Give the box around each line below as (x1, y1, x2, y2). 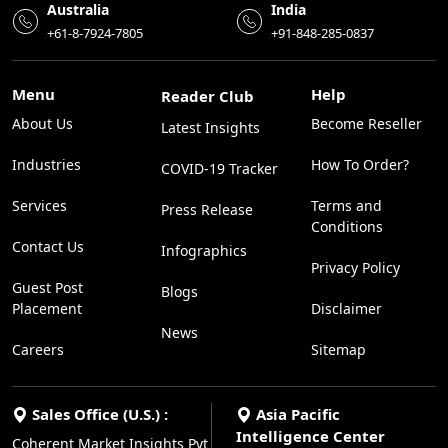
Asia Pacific (252, 403, 340, 424)
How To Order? (310, 154, 409, 174)
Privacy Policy (310, 257, 400, 277)
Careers (12, 339, 64, 359)
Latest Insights (161, 117, 261, 137)
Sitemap (310, 339, 366, 359)
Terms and (310, 195, 382, 215)
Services (12, 195, 67, 215)
